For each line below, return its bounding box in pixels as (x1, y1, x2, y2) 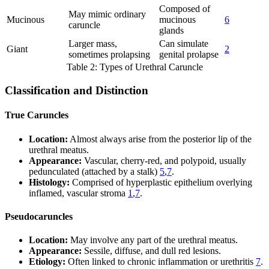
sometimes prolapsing (68, 49, 150, 60)
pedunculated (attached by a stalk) (29, 166, 160, 177)
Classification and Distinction (5, 84, 148, 97)
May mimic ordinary (68, 9, 146, 20)
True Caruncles (5, 110, 68, 121)
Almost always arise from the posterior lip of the (68, 133, 252, 144)
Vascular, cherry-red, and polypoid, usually (82, 155, 246, 166)
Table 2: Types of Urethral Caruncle (66, 62, 203, 73)
